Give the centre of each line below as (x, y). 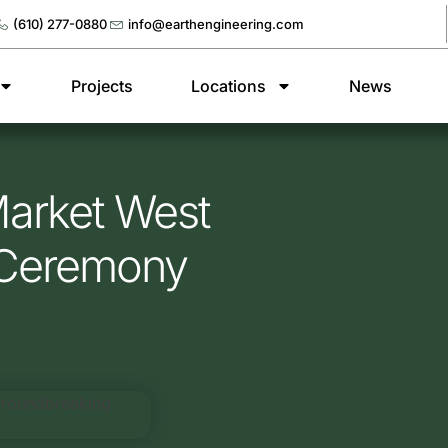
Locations (228, 86)
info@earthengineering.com (216, 24)
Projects (102, 86)
